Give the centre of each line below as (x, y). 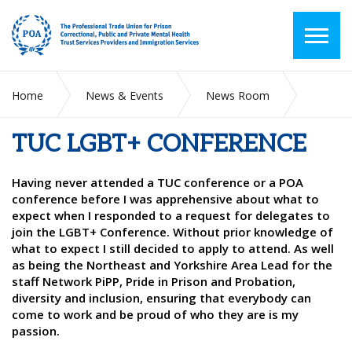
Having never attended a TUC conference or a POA (158, 182)
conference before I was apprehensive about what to (165, 199)
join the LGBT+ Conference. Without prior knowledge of (172, 232)
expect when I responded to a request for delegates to (171, 215)
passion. (36, 331)
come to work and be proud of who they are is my (155, 314)
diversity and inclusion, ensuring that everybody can (161, 298)
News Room (238, 95)
